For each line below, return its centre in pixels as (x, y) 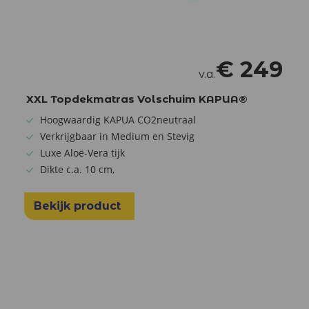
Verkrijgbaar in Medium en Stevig (117, 136)
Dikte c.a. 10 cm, (77, 169)
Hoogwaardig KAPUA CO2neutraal (118, 119)
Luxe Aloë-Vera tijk (82, 152)
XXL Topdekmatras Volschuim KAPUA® (137, 99)
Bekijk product (79, 206)
